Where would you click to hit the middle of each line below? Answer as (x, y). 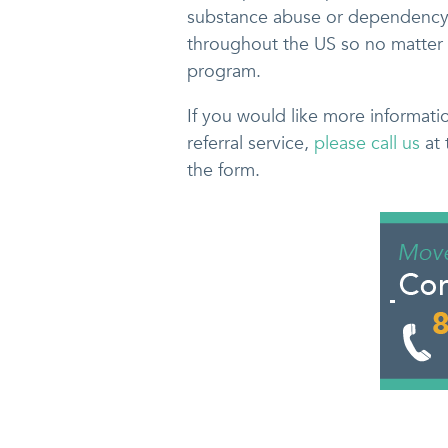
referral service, (250, 143)
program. (224, 71)
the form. (223, 170)
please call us (367, 143)
